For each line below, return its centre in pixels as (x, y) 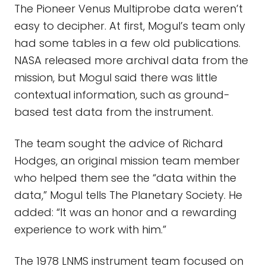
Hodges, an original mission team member (127, 161)
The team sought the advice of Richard (119, 143)
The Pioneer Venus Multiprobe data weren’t (129, 9)
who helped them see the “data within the (125, 178)
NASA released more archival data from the (131, 60)
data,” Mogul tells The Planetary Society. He (128, 195)
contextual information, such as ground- (122, 95)
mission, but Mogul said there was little (116, 77)
